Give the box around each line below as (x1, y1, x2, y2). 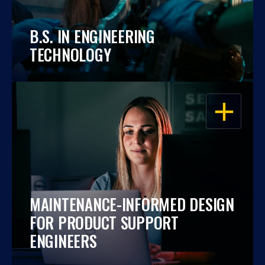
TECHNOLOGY (30, 43, 111, 66)
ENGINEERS (30, 229, 97, 253)
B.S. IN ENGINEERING (30, 24, 155, 48)
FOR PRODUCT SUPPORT (30, 211, 179, 234)
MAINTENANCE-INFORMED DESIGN (30, 192, 234, 216)
